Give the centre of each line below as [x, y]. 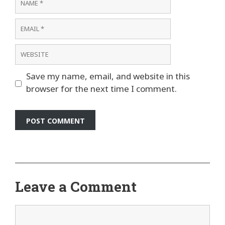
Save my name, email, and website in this [108, 76]
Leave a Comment [76, 187]
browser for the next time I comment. [101, 89]
